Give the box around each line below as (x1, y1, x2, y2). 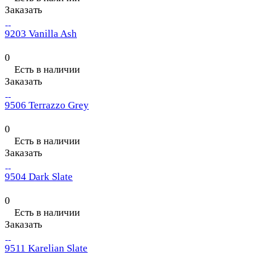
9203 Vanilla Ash (5, 28, 77, 40)
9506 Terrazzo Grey (5, 100, 89, 111)
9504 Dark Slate (5, 171, 73, 183)
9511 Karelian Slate (5, 243, 88, 254)
